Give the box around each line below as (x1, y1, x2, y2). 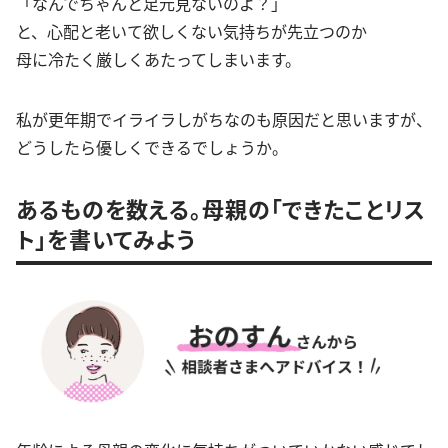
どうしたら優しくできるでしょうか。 (16, 135, 288, 159)
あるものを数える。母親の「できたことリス (16, 192, 426, 224)
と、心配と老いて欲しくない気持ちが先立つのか (16, 19, 367, 43)
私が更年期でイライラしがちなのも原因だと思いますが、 (16, 107, 432, 131)
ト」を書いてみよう (16, 222, 196, 254)
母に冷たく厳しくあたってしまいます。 (16, 47, 301, 71)
